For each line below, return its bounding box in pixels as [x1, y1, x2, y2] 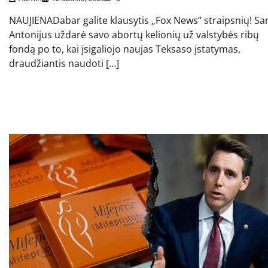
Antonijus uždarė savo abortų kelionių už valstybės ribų [9, 28, 259, 41]
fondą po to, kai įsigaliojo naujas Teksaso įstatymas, [9, 42, 240, 56]
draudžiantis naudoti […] [9, 56, 119, 70]
